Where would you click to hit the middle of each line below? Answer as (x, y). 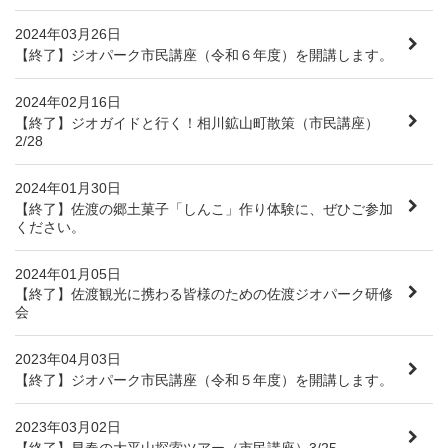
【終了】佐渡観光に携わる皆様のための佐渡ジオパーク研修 (204, 294)
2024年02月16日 (68, 101)
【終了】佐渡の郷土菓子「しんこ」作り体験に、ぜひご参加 (204, 208)
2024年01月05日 (68, 273)
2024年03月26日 (68, 34)
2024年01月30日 (68, 187)
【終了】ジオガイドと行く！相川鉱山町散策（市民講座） (197, 122)
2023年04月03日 (68, 359)
